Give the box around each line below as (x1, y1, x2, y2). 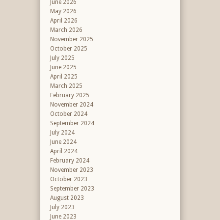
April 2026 (50, 17, 78, 24)
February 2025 (50, 92, 89, 99)
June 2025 (50, 64, 77, 71)
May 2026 (50, 8, 77, 15)
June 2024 (50, 138, 77, 145)
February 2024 (50, 157, 89, 164)
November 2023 (50, 166, 93, 173)
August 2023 (50, 194, 84, 201)
